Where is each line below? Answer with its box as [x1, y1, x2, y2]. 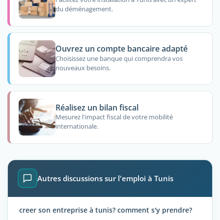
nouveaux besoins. [55, 63, 110, 72]
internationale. [55, 122, 98, 131]
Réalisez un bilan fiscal [55, 102, 138, 113]
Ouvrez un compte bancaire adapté [55, 43, 188, 55]
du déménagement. [55, 4, 113, 14]
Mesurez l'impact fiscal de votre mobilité [55, 112, 173, 122]
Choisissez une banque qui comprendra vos [55, 54, 183, 63]
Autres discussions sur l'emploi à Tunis [37, 173, 173, 184]
